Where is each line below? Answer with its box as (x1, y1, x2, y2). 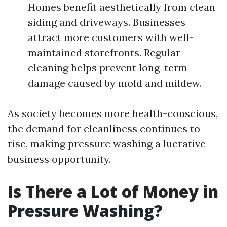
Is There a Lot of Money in (8, 180, 218, 202)
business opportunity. (8, 153, 111, 165)
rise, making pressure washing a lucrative (8, 137, 206, 150)
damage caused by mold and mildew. (28, 77, 202, 89)
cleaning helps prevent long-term (28, 61, 187, 74)
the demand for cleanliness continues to (8, 122, 200, 135)
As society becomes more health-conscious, (8, 107, 218, 120)
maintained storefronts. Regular (28, 46, 180, 59)
